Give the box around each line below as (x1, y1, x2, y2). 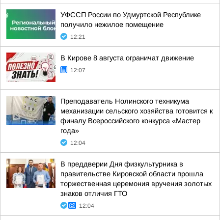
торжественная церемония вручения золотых (60, 180, 212, 188)
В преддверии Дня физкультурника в (60, 160, 183, 168)
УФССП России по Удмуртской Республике (60, 11, 201, 19)
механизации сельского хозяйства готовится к (60, 107, 213, 115)
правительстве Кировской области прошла (60, 170, 203, 178)
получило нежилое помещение (60, 21, 164, 28)
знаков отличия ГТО (60, 190, 127, 197)
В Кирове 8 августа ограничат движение (60, 54, 194, 62)
